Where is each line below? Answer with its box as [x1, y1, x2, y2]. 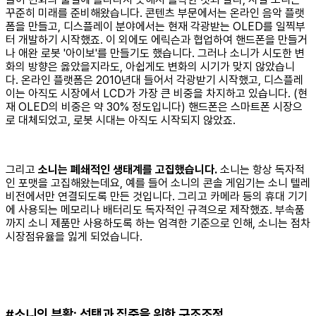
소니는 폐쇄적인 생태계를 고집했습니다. [38, 163, 217, 177]
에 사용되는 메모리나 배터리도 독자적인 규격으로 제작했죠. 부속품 [6, 203, 305, 217]
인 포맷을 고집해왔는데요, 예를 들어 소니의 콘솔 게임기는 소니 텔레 [6, 176, 310, 190]
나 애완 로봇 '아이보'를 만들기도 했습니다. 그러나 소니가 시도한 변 [6, 47, 305, 61]
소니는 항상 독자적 [217, 163, 305, 177]
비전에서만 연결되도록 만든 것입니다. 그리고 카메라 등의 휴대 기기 [6, 190, 308, 204]
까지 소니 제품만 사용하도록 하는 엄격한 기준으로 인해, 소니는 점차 [6, 217, 310, 231]
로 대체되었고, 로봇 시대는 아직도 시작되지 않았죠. [6, 114, 238, 128]
